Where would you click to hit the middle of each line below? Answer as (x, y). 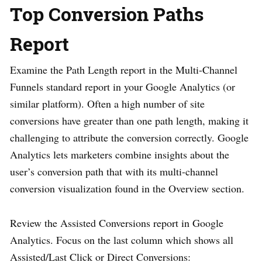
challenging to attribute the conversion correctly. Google (129, 137)
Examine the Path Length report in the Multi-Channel (124, 69)
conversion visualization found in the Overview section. (127, 188)
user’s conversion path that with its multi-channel (114, 171)
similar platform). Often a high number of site (107, 103)
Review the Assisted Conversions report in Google (117, 223)
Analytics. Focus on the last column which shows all (122, 239)
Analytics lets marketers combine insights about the (120, 154)
